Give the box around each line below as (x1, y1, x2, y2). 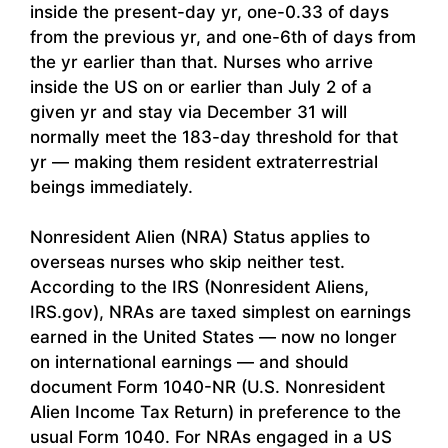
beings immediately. (30, 176, 193, 197)
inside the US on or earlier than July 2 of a (30, 76, 372, 97)
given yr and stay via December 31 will (30, 101, 347, 122)
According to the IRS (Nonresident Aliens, (30, 277, 369, 298)
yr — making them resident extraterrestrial (30, 151, 378, 172)
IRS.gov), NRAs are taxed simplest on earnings (30, 302, 411, 323)
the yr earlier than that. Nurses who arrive (30, 51, 373, 72)
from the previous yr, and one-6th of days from (30, 26, 416, 47)
